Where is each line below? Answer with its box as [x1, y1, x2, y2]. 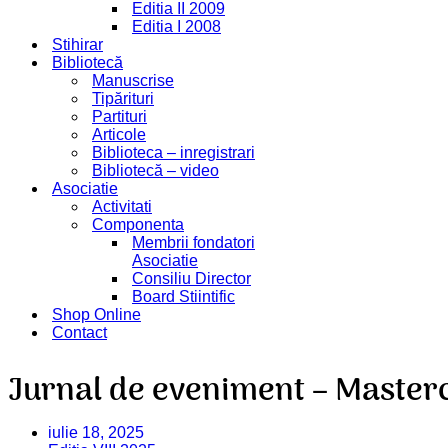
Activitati [92, 198, 152, 215]
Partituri [92, 108, 147, 125]
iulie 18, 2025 [48, 424, 144, 441]
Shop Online [52, 306, 141, 323]
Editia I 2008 [132, 18, 221, 35]
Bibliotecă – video [92, 162, 219, 179]
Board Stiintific [132, 288, 235, 305]
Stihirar [52, 36, 103, 53]
